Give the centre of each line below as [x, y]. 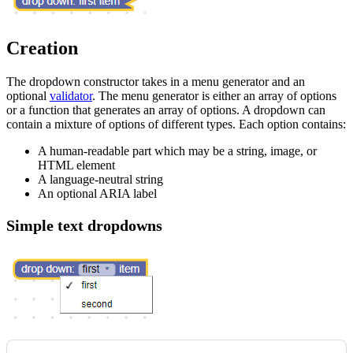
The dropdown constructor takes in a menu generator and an [156, 82]
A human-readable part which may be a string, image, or [177, 151]
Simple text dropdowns [84, 226]
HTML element [76, 165]
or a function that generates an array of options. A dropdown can [166, 110]
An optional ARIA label [97, 194]
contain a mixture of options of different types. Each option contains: [176, 124]
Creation [42, 48]
